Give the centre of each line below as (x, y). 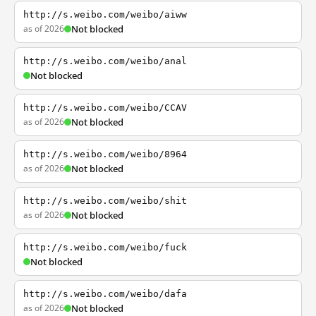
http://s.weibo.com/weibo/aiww (105, 14)
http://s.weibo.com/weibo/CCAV (105, 108)
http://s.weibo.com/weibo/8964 (105, 154)
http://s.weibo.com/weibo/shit (105, 201)
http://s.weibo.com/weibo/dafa (105, 294)
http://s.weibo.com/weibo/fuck (105, 247)
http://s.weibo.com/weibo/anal (105, 61)
